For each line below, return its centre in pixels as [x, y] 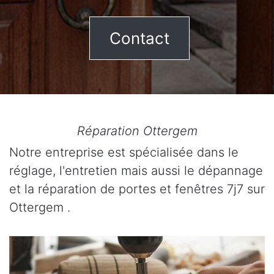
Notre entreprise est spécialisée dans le [124, 152]
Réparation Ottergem [137, 131]
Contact [139, 38]
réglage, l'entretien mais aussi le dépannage [136, 171]
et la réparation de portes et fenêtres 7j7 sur [137, 189]
